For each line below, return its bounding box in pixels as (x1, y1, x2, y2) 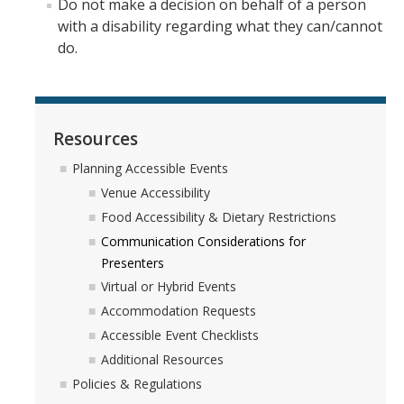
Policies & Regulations (72, 374, 202, 392)
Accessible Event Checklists (101, 326, 259, 344)
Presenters (101, 253, 164, 271)
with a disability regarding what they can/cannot (58, 16, 382, 36)
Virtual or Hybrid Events (101, 278, 236, 296)
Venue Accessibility (101, 184, 210, 202)
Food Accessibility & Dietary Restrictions (101, 207, 336, 225)
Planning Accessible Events (72, 160, 228, 178)
